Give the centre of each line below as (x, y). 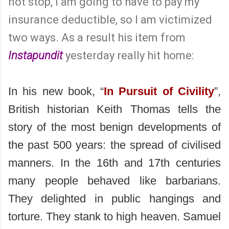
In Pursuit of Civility (159, 91)
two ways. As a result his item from (97, 37)
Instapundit (36, 55)
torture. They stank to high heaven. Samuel (114, 216)
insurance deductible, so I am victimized (110, 19)
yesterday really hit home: (130, 55)
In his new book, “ (56, 91)
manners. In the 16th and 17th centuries (114, 163)
